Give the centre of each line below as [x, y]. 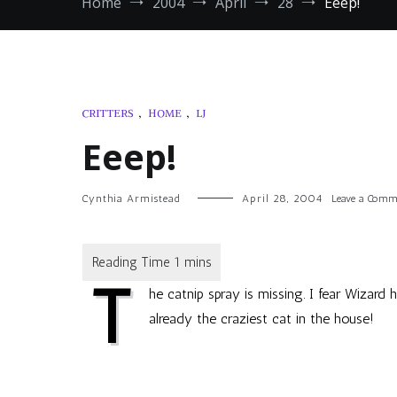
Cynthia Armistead [131, 198]
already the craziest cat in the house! [261, 319]
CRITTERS [108, 113]
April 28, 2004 [282, 198]
